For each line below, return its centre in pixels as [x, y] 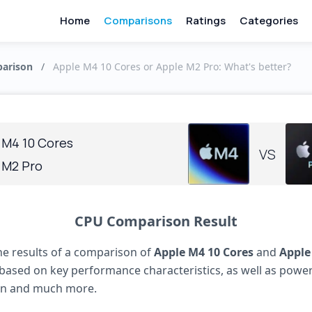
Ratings [205, 20]
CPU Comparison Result [156, 221]
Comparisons [138, 20]
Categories [268, 20]
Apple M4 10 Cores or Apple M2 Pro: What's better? [172, 67]
